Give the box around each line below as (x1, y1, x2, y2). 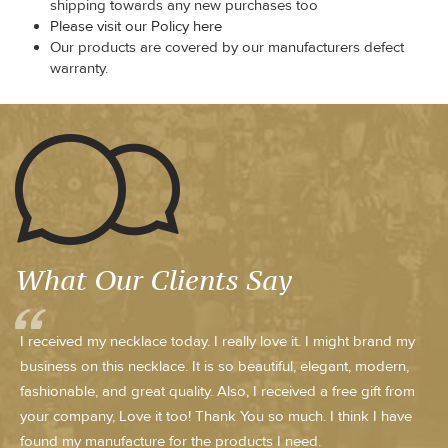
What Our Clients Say (15, 262, 292, 297)
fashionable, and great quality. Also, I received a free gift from (20, 381, 415, 401)
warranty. (50, 58, 108, 78)
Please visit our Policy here (50, 16, 222, 36)
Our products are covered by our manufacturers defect (50, 37, 404, 57)
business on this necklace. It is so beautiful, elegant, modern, (20, 356, 409, 376)
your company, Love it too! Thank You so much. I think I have (20, 406, 412, 426)
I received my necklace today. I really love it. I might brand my (20, 331, 415, 351)
